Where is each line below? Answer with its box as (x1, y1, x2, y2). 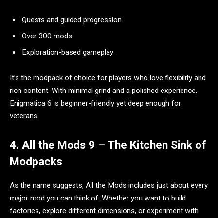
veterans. (10, 111, 39, 121)
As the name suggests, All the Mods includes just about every (10, 181, 208, 190)
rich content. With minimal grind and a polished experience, (10, 86, 197, 95)
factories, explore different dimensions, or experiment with (10, 206, 199, 215)
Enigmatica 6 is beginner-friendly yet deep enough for (10, 99, 181, 108)
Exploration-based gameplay (22, 47, 113, 56)
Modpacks (10, 155, 62, 169)
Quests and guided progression (22, 16, 122, 25)
